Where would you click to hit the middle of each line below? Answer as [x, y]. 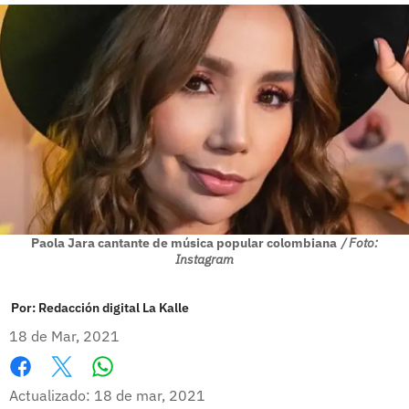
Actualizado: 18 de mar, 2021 [107, 395]
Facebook [41, 386]
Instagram [204, 259]
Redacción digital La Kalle [114, 307]
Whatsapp [137, 385]
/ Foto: [360, 242]
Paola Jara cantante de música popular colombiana [184, 242]
